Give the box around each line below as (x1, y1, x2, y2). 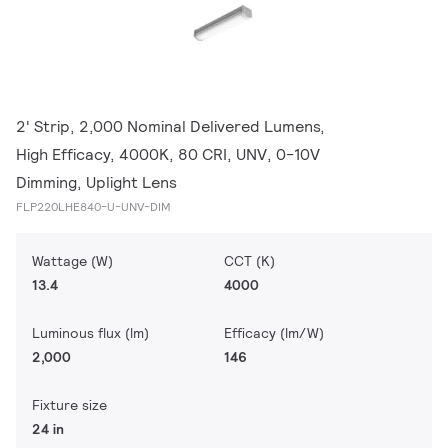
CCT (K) (224, 252, 275, 270)
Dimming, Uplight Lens (16, 172, 177, 193)
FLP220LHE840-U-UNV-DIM (16, 199, 171, 214)
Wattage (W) (32, 252, 113, 270)
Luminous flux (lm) (32, 324, 149, 342)
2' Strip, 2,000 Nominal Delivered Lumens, (16, 116, 325, 137)
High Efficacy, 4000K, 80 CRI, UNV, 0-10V (16, 144, 320, 165)
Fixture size (32, 396, 107, 414)
